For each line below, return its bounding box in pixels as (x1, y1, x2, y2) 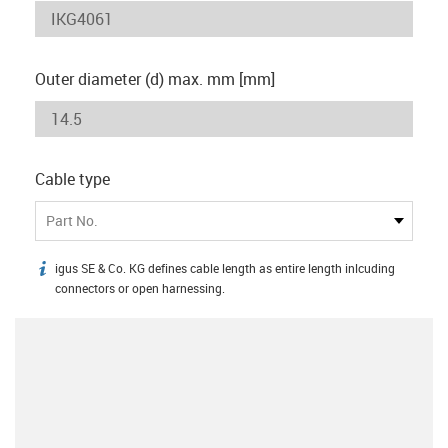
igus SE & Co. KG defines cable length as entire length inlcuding (55, 260, 395, 276)
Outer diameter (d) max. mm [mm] (35, 67, 275, 90)
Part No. (46, 211, 98, 230)
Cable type (35, 167, 110, 190)
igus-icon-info (34, 260, 131, 283)
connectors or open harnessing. (55, 280, 225, 296)
